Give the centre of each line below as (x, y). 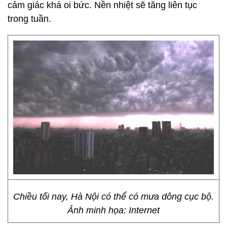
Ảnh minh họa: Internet (113, 210)
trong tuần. (31, 19)
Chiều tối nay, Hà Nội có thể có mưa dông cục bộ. (113, 197)
